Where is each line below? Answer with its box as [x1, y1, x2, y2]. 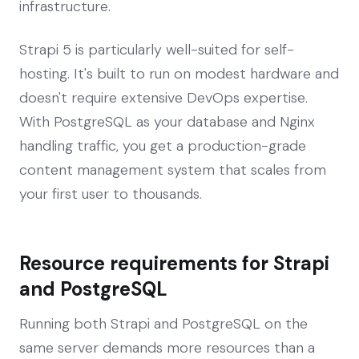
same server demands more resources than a [19, 337, 315, 357]
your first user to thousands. [19, 184, 202, 204]
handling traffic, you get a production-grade [19, 135, 306, 155]
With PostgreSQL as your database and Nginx [19, 111, 315, 131]
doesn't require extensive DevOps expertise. [19, 87, 308, 107]
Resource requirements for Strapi [19, 250, 329, 276]
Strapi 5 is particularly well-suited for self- [19, 39, 294, 59]
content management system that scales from [19, 159, 326, 179]
